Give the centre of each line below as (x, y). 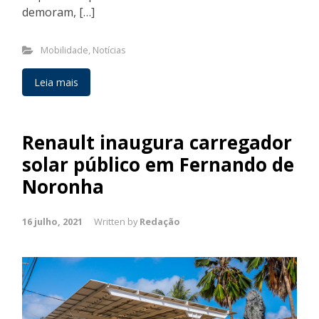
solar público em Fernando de (158, 164)
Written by (117, 221)
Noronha (63, 186)
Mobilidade (64, 49)
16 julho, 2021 (52, 221)
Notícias (109, 49)
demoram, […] (58, 12)
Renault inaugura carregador (157, 142)
